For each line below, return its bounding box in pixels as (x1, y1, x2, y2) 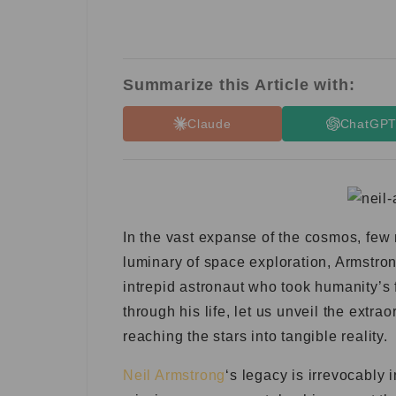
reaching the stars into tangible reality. (123, 329, 388, 344)
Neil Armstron (123, 368, 217, 383)
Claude (187, 116, 232, 131)
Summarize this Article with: (123, 76, 355, 94)
